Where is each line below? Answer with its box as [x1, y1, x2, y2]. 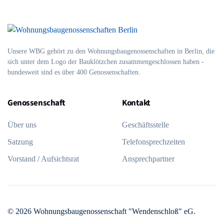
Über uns [7, 120, 36, 129]
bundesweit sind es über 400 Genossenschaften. [7, 68, 140, 76]
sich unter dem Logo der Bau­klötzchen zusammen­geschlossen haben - [7, 58, 204, 65]
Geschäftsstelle [122, 120, 169, 129]
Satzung [7, 137, 33, 146]
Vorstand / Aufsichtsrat [7, 154, 79, 163]
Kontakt [122, 97, 151, 109]
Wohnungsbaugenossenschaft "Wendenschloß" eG [33, 207, 193, 215]
